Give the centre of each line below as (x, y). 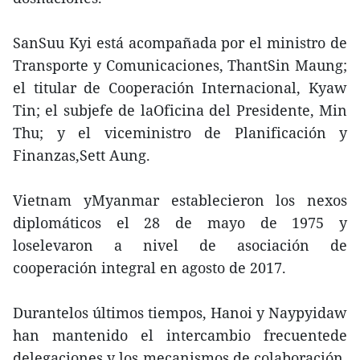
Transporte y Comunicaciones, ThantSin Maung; (180, 65)
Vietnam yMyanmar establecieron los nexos (180, 200)
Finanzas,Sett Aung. (82, 155)
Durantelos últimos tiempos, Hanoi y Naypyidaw (180, 313)
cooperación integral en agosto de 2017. (149, 268)
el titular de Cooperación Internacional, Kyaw (180, 88)
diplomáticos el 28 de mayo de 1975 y (180, 223)
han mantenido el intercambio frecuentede (180, 335)
